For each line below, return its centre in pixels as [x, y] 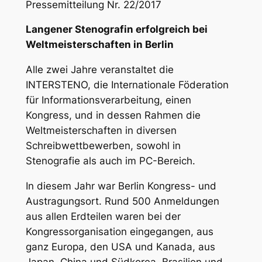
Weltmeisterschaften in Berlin [99, 45]
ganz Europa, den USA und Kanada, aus [120, 247]
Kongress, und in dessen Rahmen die [113, 116]
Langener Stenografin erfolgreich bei [116, 30]
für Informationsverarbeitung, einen [108, 100]
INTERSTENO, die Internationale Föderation [127, 85]
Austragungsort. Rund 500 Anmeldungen [122, 201]
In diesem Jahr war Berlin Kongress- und [121, 186]
